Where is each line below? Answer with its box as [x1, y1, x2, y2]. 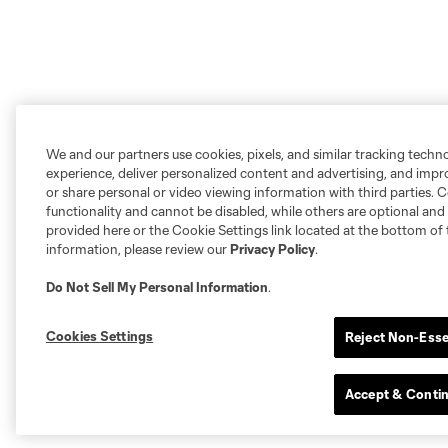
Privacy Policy [230, 241, 315, 257]
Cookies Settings [46, 328, 154, 344]
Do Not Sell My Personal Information [46, 279, 268, 295]
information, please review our [46, 241, 230, 257]
